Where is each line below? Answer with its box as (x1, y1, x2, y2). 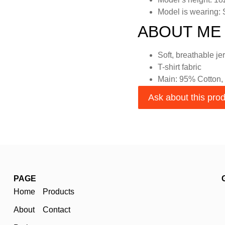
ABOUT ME (138, 22, 221, 41)
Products (42, 187, 74, 196)
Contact (42, 205, 70, 214)
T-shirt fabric (158, 62, 201, 71)
